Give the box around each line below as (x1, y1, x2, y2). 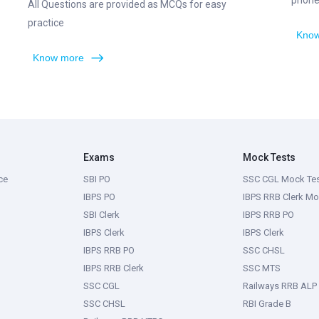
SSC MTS (243, 263, 281, 273)
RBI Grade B (243, 298, 291, 309)
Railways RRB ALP (243, 281, 317, 291)
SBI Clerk (83, 209, 120, 220)
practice (27, 17, 64, 28)
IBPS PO (83, 192, 115, 202)
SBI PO (83, 174, 110, 184)
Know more (32, 52, 84, 63)
